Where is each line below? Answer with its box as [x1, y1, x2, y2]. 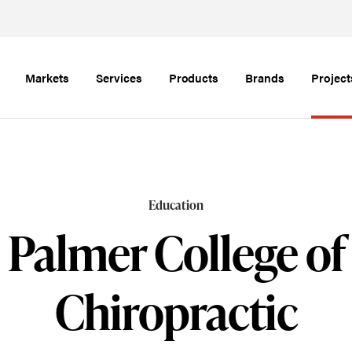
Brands [245, 69, 285, 86]
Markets [24, 69, 69, 86]
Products [168, 69, 219, 86]
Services [95, 69, 142, 86]
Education [148, 196, 203, 214]
